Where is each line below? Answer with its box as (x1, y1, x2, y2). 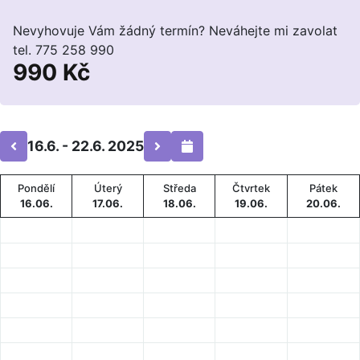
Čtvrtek (232, 182, 270, 194)
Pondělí (18, 182, 55, 194)
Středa (162, 182, 196, 194)
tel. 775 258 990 (13, 42, 114, 58)
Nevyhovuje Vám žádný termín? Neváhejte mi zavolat (13, 22, 337, 39)
